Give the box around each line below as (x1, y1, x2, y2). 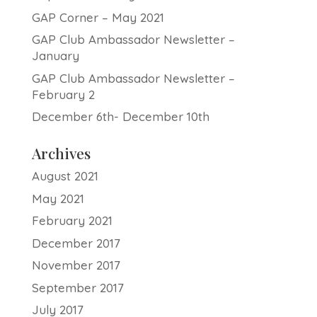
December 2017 (31, 235, 120, 250)
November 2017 (31, 258, 120, 272)
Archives (31, 143, 91, 163)
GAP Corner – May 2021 (31, 9, 164, 25)
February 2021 (31, 213, 113, 228)
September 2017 (31, 279, 124, 295)
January (31, 48, 79, 63)
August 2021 (31, 168, 98, 183)
